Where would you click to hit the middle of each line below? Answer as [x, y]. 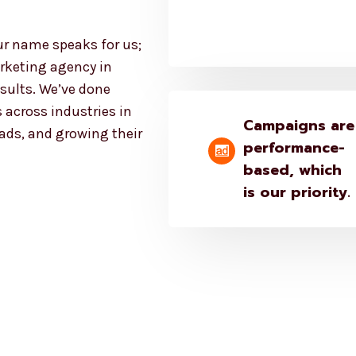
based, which [293, 170]
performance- [294, 147]
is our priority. [297, 192]
